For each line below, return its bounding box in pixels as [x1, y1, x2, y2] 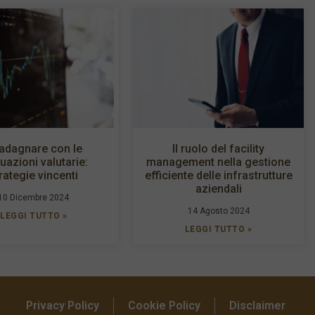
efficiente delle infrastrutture [144, 168, 292, 182]
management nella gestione [146, 155, 291, 169]
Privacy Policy [26, 298, 100, 312]
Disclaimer [229, 298, 286, 312]
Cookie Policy [128, 298, 201, 312]
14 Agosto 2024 [187, 205, 250, 216]
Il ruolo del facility [172, 141, 265, 155]
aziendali [195, 181, 242, 195]
